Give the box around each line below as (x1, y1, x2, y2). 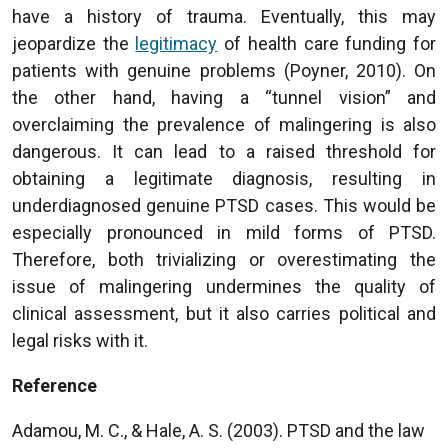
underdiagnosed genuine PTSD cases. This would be (12, 194, 436, 216)
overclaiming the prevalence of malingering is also (12, 113, 436, 135)
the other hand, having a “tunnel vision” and (12, 86, 436, 108)
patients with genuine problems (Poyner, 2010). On (12, 59, 436, 81)
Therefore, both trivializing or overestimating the (12, 248, 436, 270)
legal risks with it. (12, 329, 148, 351)
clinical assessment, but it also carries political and (12, 302, 436, 324)
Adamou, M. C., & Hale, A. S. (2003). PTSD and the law (12, 419, 425, 441)
